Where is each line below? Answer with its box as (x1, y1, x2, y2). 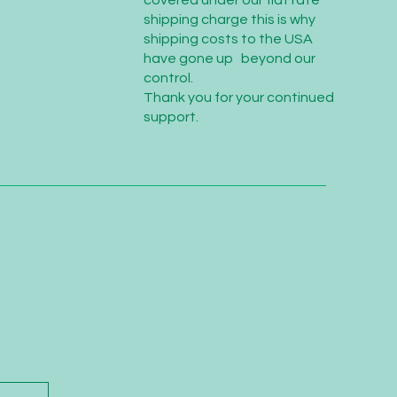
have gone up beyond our (143, 51, 315, 66)
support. (143, 110, 198, 124)
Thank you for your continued (143, 90, 334, 105)
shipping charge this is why (143, 12, 315, 27)
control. (143, 71, 193, 85)
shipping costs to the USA (143, 32, 313, 46)
